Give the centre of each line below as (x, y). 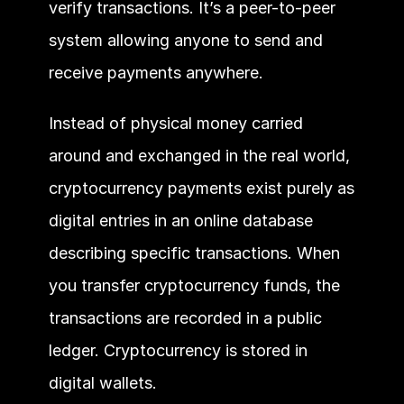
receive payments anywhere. (158, 72)
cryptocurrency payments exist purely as (201, 188)
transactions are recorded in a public (185, 317)
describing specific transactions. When (194, 252)
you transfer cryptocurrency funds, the (194, 285)
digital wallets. (102, 382)
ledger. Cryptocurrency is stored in (178, 350)
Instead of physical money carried (175, 123)
